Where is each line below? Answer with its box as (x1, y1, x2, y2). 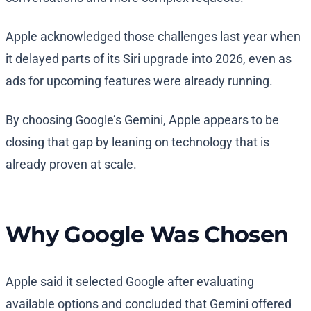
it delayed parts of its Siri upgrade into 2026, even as (6, 51, 292, 67)
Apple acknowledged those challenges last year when (6, 29, 301, 44)
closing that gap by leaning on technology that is (6, 135, 269, 150)
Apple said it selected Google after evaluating (6, 274, 254, 289)
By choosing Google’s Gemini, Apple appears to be (6, 112, 279, 128)
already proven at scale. (6, 157, 137, 172)
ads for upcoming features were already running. (6, 74, 273, 89)
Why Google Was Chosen (6, 221, 289, 249)
